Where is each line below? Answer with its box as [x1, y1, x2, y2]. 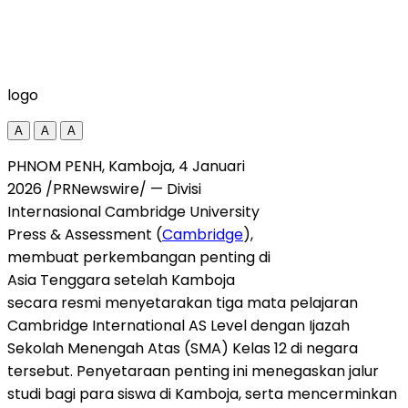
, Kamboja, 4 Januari [102, 155, 245, 177]
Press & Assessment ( [7, 223, 162, 245]
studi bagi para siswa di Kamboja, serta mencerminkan [7, 382, 397, 404]
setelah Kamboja [110, 269, 235, 291]
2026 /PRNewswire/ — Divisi [7, 178, 201, 199]
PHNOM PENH [7, 155, 102, 177]
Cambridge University [105, 200, 260, 222]
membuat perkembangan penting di [7, 246, 270, 268]
